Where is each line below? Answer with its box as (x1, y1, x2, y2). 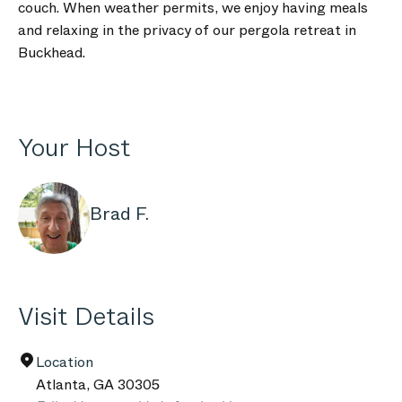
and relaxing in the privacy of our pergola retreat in (18, 20, 356, 40)
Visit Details (18, 298, 154, 335)
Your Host (18, 129, 130, 166)
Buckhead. (18, 42, 85, 63)
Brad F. (90, 201, 149, 227)
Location (36, 352, 93, 372)
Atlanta (36, 374, 86, 395)
